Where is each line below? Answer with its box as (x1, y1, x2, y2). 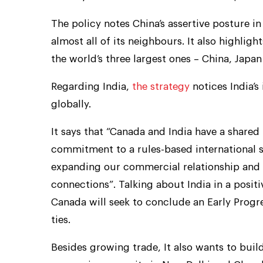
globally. (51, 99, 91, 109)
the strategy (132, 81, 190, 92)
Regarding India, (51, 81, 132, 92)
